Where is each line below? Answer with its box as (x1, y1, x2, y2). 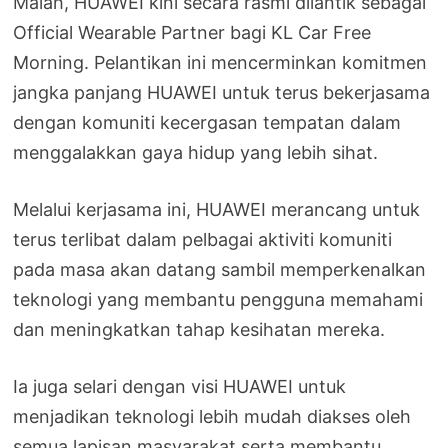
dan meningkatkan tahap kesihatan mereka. (13, 319, 386, 341)
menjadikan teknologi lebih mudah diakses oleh (13, 406, 412, 428)
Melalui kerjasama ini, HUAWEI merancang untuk (13, 199, 421, 221)
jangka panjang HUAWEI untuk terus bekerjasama (13, 82, 431, 104)
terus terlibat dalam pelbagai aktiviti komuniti (13, 229, 393, 251)
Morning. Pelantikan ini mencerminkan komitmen (13, 52, 428, 74)
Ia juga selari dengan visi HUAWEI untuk (13, 376, 347, 398)
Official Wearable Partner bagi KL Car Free (13, 22, 372, 44)
